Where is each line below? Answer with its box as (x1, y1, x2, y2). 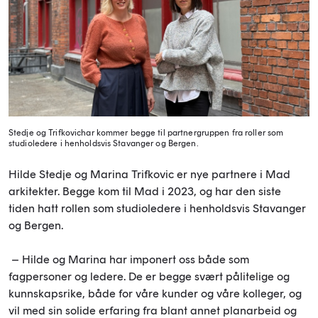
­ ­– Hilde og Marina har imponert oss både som (9, 252, 249, 266)
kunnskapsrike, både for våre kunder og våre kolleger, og (9, 286, 302, 300)
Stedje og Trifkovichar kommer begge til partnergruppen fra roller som (9, 127, 284, 138)
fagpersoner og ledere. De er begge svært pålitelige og (9, 269, 290, 283)
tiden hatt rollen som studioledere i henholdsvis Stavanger (9, 201, 306, 215)
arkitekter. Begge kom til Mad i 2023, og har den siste (9, 184, 281, 198)
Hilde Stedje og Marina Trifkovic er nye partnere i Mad (9, 167, 290, 181)
